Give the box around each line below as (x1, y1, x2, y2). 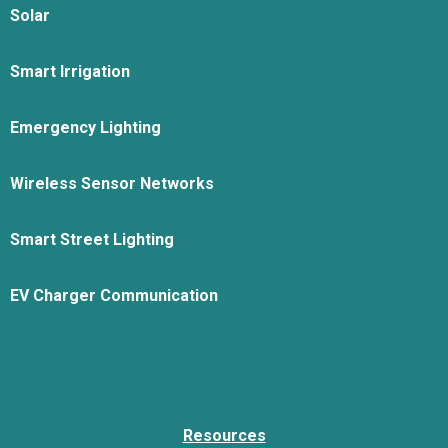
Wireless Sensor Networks (10, 174, 214, 193)
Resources (182, 426, 266, 445)
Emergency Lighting (10, 118, 161, 137)
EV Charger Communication (10, 286, 218, 305)
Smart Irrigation (10, 62, 130, 81)
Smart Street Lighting (10, 230, 174, 249)
